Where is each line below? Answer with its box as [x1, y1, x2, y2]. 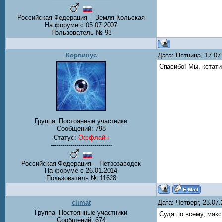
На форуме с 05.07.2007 [45, 21, 117, 29]
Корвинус [65, 52, 97, 59]
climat [71, 199, 91, 206]
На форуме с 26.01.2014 [45, 167, 117, 175]
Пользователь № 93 [51, 29, 111, 36]
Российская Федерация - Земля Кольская [17, 14, 145, 21]
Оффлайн [78, 134, 109, 142]
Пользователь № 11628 [46, 174, 116, 182]
